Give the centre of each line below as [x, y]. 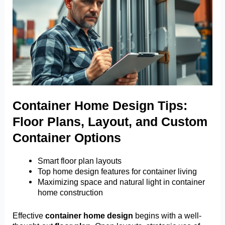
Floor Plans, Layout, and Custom [110, 122]
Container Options [67, 138]
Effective [29, 215]
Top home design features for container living [117, 172]
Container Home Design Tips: [100, 106]
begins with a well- [167, 215]
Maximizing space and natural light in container [121, 182]
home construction [70, 193]
